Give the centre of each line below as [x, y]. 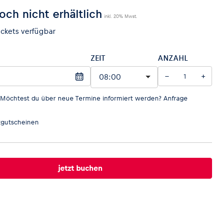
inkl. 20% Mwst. [120, 16]
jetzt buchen [80, 168]
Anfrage [175, 98]
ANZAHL [173, 58]
